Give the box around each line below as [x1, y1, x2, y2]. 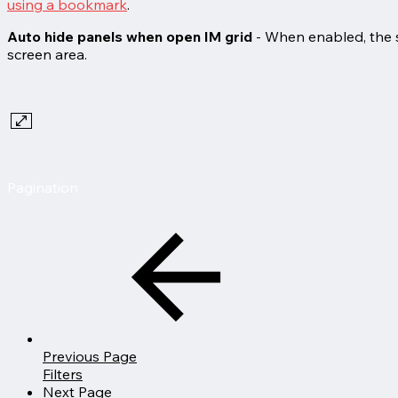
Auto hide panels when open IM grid [7, 27, 252, 45]
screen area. [7, 44, 87, 63]
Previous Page [43, 346, 137, 365]
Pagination [7, 178, 78, 196]
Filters [43, 364, 83, 383]
